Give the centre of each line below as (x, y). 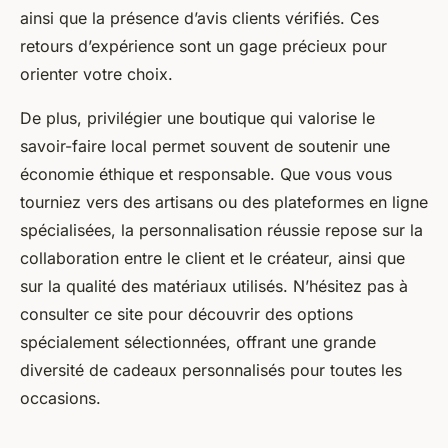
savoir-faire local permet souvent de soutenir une (205, 146)
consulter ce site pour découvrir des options (186, 314)
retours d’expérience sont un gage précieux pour (203, 46)
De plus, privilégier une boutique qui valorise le (197, 118)
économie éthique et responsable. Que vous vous (206, 174)
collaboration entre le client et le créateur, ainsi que (212, 258)
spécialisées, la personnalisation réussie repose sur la (221, 230)
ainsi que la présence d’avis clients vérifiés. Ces (199, 18)
